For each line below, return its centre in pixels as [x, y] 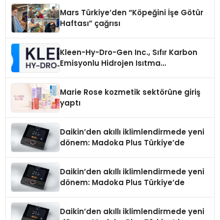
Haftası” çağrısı [90, 24]
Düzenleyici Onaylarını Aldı [112, 85]
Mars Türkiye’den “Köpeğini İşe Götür [132, 13]
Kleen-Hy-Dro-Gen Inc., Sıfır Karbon [129, 53]
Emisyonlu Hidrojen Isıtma [110, 63]
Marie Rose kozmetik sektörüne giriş [130, 92]
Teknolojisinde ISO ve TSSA [113, 74]
